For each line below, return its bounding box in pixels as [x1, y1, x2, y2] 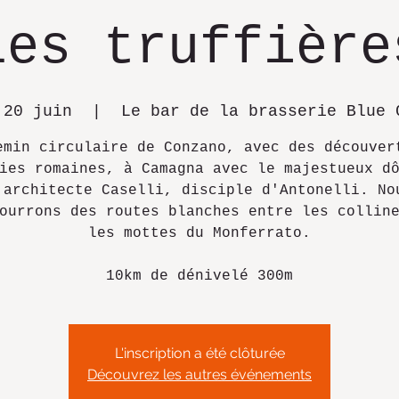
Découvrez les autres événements [87, 366, 312, 383]
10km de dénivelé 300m [106, 268, 293, 284]
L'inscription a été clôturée [114, 345, 285, 362]
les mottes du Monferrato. [88, 225, 311, 241]
